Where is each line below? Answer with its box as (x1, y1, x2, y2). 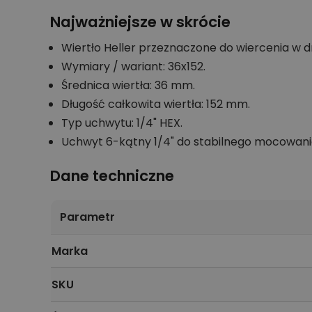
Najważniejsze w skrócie (50, 11, 231, 33)
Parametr (59, 208, 115, 225)
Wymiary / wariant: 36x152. (61, 58, 205, 75)
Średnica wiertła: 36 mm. (61, 77, 195, 93)
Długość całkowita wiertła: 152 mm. (61, 95, 250, 112)
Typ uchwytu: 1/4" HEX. (61, 114, 182, 131)
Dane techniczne (50, 165, 174, 187)
